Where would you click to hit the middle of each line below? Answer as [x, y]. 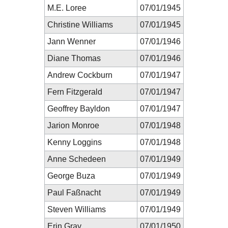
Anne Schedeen [77, 159]
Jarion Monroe [73, 125]
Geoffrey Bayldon [79, 108]
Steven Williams [77, 209]
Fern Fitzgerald [75, 92]
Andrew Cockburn [80, 75]
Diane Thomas [74, 58]
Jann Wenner [72, 41]
